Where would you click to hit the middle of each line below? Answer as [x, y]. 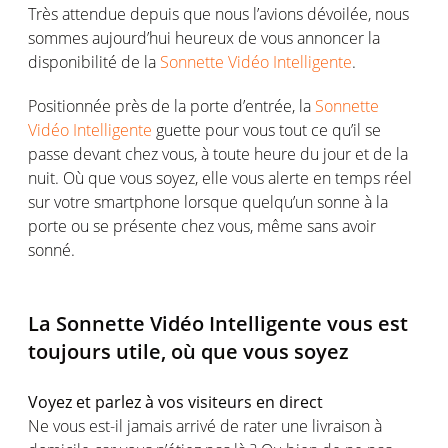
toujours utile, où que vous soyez [188, 351]
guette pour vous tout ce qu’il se [266, 130]
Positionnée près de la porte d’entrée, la [171, 106]
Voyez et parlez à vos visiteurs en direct [175, 402]
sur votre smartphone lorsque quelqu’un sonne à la [208, 202]
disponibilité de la [94, 62]
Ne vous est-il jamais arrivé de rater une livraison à [205, 426]
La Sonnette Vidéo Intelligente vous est [218, 323]
